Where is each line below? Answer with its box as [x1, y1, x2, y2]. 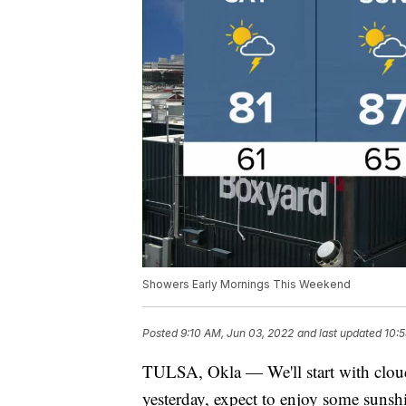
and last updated [297, 326, 382, 341]
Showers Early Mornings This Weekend [142, 277, 351, 292]
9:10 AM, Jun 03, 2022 [180, 326, 294, 341]
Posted [142, 326, 180, 341]
